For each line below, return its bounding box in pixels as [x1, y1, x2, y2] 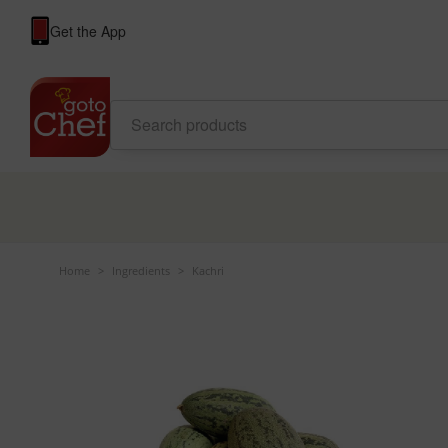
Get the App [49, 21, 126, 41]
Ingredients [111, 263, 170, 278]
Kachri [191, 263, 224, 278]
